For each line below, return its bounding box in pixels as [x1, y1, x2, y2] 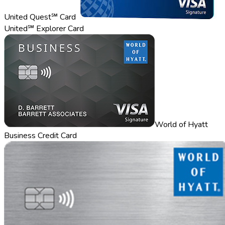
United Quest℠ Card [4, 11, 76, 23]
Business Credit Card [4, 130, 77, 141]
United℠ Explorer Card [4, 23, 84, 34]
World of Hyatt [155, 119, 208, 130]
